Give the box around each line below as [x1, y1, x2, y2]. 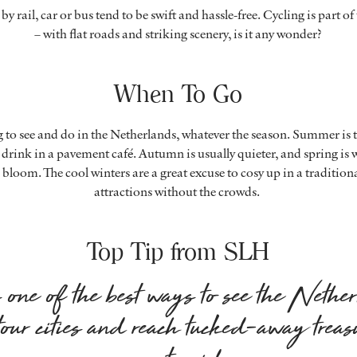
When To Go [114, 78, 243, 108]
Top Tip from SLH [87, 236, 270, 266]
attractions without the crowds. [94, 182, 263, 200]
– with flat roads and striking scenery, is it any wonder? [34, 24, 323, 42]
